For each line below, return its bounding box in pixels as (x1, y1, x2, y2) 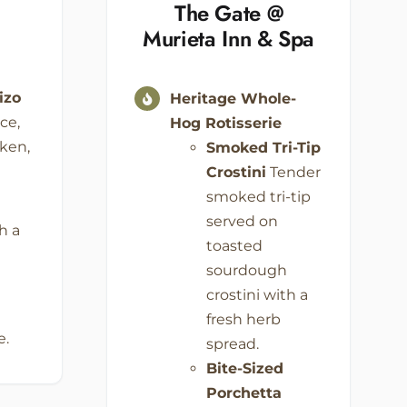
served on (205, 212, 278, 230)
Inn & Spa (215, 22, 315, 55)
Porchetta (205, 383, 282, 402)
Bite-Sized (205, 359, 283, 377)
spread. (205, 334, 259, 352)
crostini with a (205, 285, 308, 303)
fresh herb (205, 310, 281, 328)
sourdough (205, 261, 287, 279)
